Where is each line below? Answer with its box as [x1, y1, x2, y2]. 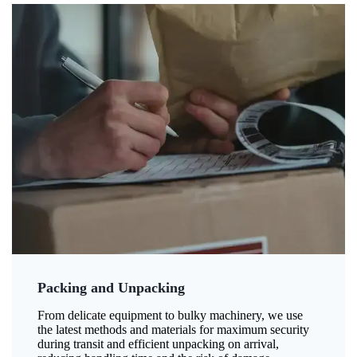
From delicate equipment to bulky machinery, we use [37, 308, 303, 323]
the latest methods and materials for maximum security [37, 323, 309, 337]
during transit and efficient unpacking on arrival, [37, 337, 279, 351]
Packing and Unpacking [37, 279, 185, 296]
